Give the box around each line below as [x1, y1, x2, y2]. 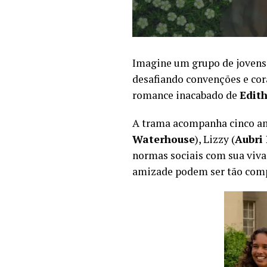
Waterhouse [132, 132, 195, 146]
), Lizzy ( [195, 132, 235, 146]
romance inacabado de [132, 88, 240, 102]
